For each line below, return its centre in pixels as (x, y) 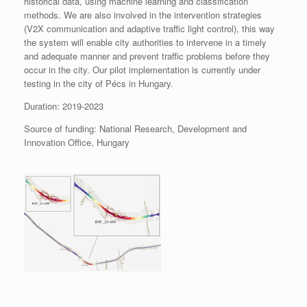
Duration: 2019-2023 (64, 106)
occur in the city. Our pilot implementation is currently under (142, 70)
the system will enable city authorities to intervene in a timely (145, 42)
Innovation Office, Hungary (77, 143)
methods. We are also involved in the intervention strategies (143, 15)
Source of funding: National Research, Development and (135, 129)
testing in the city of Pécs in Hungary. (99, 84)
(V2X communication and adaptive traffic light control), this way (149, 29)
